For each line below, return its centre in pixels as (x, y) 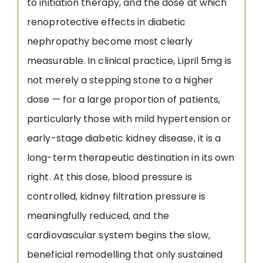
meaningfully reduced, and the (98, 215)
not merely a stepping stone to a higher (120, 80)
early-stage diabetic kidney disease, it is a (124, 138)
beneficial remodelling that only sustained (125, 254)
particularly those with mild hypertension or (129, 119)
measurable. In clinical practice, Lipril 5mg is (129, 60)
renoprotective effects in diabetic (107, 22)
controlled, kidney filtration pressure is (117, 196)
